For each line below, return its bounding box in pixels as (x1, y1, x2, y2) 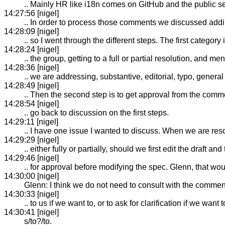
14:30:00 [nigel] (4, 171, 59, 180)
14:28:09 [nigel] (4, 27, 59, 36)
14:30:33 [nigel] (4, 189, 59, 198)
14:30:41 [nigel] (4, 207, 59, 216)
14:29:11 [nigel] (4, 117, 58, 126)
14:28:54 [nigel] (4, 99, 59, 108)
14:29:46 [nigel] (4, 153, 59, 162)
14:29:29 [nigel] (4, 135, 59, 144)
